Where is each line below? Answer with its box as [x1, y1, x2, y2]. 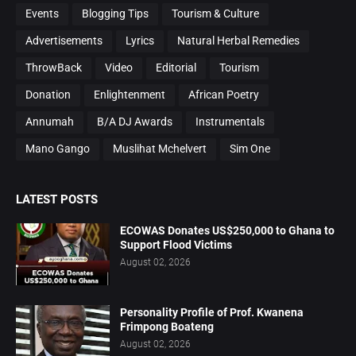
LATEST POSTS [16, 192, 98, 207]
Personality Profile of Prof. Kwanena [120, 305, 304, 319]
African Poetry [188, 88, 259, 102]
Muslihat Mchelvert [113, 142, 207, 156]
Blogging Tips [82, 7, 149, 21]
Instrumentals [195, 115, 265, 129]
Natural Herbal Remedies [177, 34, 300, 48]
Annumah [25, 115, 74, 129]
